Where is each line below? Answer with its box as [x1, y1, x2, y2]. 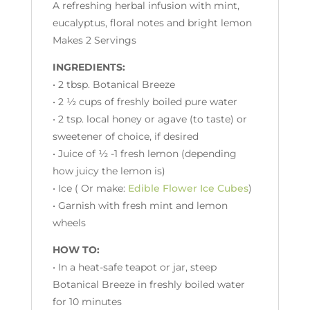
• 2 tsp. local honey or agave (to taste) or [52, 113, 247, 125]
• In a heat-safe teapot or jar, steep [52, 261, 217, 273]
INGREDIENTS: [52, 61, 128, 73]
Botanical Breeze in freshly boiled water [52, 278, 245, 291]
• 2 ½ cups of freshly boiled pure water [52, 95, 237, 108]
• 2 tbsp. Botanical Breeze [52, 78, 175, 91]
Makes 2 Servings [52, 34, 136, 46]
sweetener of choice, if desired [52, 130, 199, 143]
